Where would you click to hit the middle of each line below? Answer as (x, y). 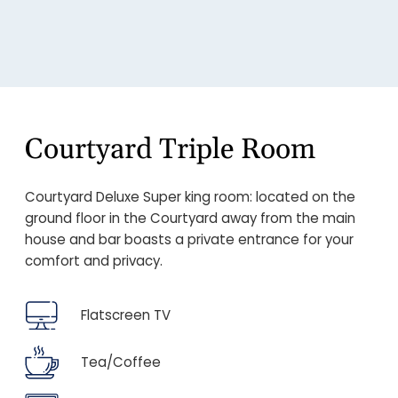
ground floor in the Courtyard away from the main (190, 218)
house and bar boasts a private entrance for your (189, 239)
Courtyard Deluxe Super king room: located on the (190, 197)
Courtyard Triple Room (170, 150)
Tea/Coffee (121, 362)
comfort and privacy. (94, 261)
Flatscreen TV (126, 315)
